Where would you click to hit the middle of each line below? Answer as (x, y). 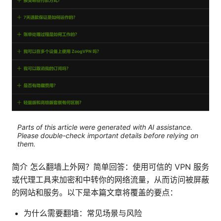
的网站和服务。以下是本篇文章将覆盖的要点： (95, 192)
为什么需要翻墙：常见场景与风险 (83, 213)
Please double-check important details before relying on (108, 136)
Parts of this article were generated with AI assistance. (105, 127)
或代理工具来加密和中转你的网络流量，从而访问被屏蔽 (110, 179)
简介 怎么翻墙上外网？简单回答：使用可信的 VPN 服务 (110, 166)
